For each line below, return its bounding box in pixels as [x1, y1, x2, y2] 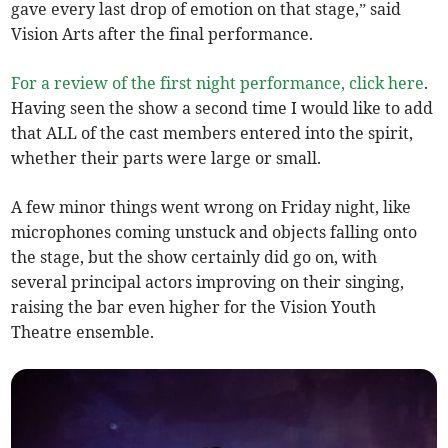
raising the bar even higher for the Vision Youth [11, 296, 377, 317]
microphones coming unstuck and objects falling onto [11, 221, 418, 242]
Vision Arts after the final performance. [11, 23, 314, 44]
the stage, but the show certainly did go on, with [11, 246, 378, 267]
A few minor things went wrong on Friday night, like [11, 196, 412, 217]
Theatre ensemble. [11, 321, 155, 342]
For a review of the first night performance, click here [11, 72, 425, 93]
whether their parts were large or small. [11, 147, 322, 168]
